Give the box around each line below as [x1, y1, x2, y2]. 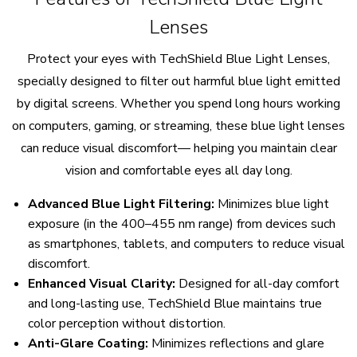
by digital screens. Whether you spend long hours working [17, 94, 340, 112]
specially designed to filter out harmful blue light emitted [17, 72, 340, 90]
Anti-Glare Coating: [28, 334, 148, 352]
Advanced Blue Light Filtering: [28, 194, 214, 213]
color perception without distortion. [28, 314, 226, 332]
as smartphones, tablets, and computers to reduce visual [28, 234, 345, 253]
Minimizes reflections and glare [148, 334, 324, 352]
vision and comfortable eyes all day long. [65, 161, 292, 179]
